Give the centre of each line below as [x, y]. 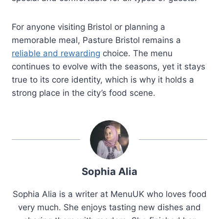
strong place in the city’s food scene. [84, 93]
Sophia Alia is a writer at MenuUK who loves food [109, 194]
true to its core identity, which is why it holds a [103, 79]
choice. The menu [136, 53]
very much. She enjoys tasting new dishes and [109, 207]
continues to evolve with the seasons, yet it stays [109, 66]
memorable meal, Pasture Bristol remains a [96, 40]
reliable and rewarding [56, 53]
